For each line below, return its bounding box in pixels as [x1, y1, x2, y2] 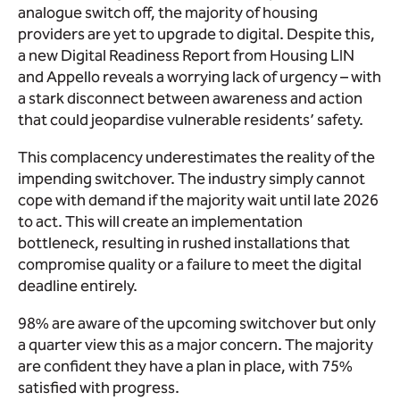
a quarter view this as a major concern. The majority [18, 334, 373, 354]
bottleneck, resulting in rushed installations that [18, 232, 350, 253]
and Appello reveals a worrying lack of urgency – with [18, 66, 381, 87]
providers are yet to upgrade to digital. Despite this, [18, 23, 375, 44]
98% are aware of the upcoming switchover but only [18, 312, 376, 333]
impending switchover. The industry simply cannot [18, 168, 365, 188]
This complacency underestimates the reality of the [18, 146, 375, 167]
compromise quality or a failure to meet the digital [18, 254, 362, 274]
